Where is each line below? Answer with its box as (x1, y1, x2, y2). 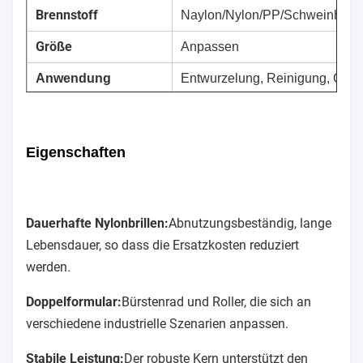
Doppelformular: (26, 294, 122, 310)
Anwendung (36, 71, 111, 85)
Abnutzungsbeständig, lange (169, 216, 331, 232)
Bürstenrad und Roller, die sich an (122, 294, 311, 310)
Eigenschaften (26, 144, 126, 161)
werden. (26, 259, 70, 275)
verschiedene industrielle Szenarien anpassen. (26, 316, 288, 332)
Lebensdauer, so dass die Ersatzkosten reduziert (26, 237, 299, 254)
